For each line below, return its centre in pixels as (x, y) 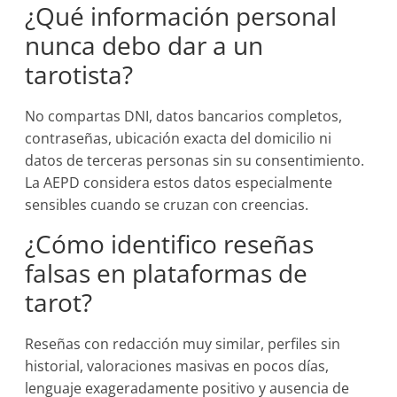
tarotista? (79, 74)
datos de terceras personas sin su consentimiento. (195, 160)
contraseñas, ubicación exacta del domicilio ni (179, 138)
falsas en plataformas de (167, 273)
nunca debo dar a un (144, 45)
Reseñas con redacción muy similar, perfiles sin (183, 344)
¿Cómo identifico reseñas (170, 244)
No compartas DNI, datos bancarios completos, (184, 116)
